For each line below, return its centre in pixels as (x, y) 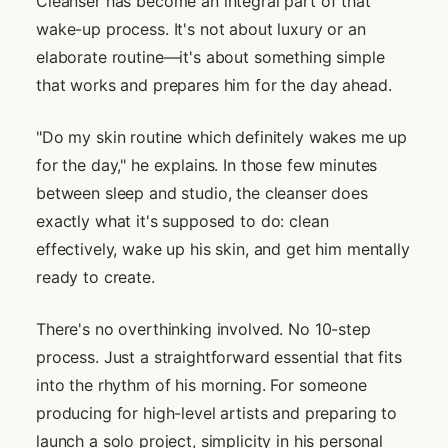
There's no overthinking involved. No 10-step (203, 328)
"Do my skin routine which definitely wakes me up (222, 136)
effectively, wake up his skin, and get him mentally (223, 248)
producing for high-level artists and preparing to (216, 412)
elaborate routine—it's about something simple (210, 56)
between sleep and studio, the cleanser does (202, 192)
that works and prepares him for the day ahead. (214, 84)
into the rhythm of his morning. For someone (201, 384)
